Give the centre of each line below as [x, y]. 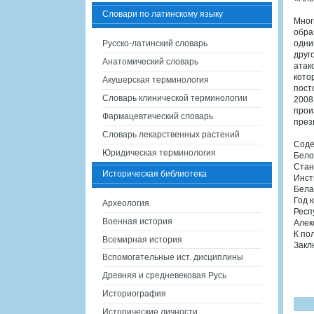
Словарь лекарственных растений [171, 135]
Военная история [137, 221]
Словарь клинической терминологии [175, 98]
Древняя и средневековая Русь [164, 275]
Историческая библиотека [155, 174]
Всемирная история [142, 240]
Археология [126, 203]
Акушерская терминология [156, 80]
